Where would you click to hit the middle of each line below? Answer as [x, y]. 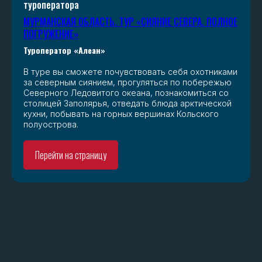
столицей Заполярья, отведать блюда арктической [127, 104]
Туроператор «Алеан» [64, 50]
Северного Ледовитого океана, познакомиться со [126, 93]
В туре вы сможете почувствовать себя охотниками [130, 72]
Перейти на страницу [71, 155]
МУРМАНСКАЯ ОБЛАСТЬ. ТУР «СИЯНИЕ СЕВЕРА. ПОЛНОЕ [130, 22]
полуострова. [51, 125]
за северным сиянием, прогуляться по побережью [127, 82]
